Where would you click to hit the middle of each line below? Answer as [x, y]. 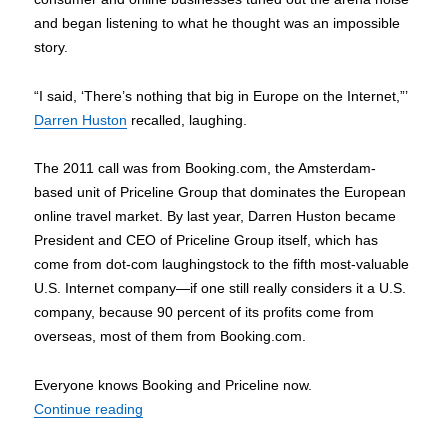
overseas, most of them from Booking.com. [170, 336]
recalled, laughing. [187, 119]
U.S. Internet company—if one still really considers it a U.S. [220, 288]
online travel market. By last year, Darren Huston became [215, 216]
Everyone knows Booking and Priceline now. [173, 384]
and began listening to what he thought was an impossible [217, 23]
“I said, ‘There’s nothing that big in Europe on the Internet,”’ [221, 95]
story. [51, 47]
